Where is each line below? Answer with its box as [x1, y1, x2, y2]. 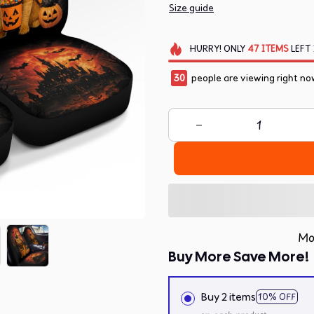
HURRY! [189, 43, 221, 55]
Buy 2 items [200, 289, 256, 303]
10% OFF [257, 290, 296, 303]
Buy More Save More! [168, 247, 309, 266]
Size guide [169, 2, 214, 15]
